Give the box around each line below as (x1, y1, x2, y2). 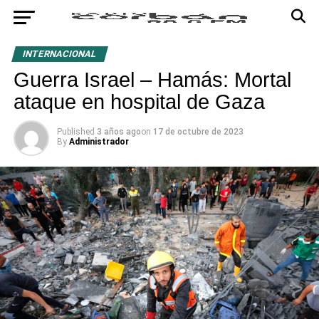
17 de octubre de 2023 (152, 127, 244, 137)
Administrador (68, 137, 129, 147)
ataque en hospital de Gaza (13, 90, 265, 113)
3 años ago (96, 127, 141, 137)
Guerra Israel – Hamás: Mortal (13, 68, 291, 91)
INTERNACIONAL (21, 48, 98, 59)
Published (56, 127, 95, 137)
